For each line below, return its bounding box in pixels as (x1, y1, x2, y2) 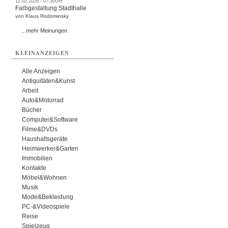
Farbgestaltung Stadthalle (15, 4, 87, 12)
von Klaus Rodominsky (15, 13, 69, 19)
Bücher (22, 106, 42, 113)
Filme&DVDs (22, 125, 58, 133)
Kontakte (22, 164, 47, 172)
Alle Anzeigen (22, 67, 61, 75)
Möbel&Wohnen (22, 174, 67, 181)
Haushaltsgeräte (22, 135, 68, 142)
